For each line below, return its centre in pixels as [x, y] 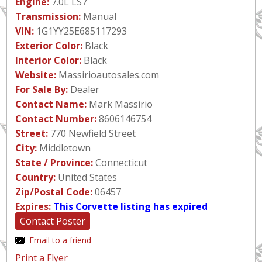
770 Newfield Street [92, 133]
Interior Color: [48, 60]
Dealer [84, 89]
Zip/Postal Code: [54, 192]
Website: [36, 75]
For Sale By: [42, 89]
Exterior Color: [49, 46]
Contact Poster [53, 221]
